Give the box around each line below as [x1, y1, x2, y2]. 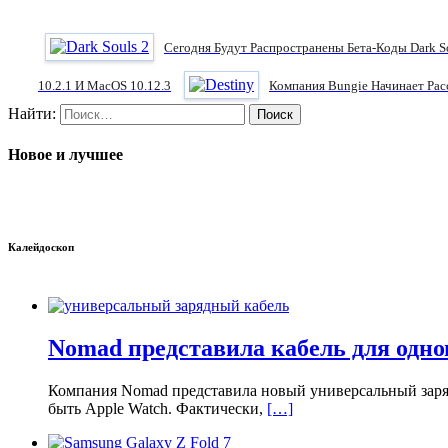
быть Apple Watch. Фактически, [48, 400, 267, 418]
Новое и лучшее [8, 146, 123, 164]
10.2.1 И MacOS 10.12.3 [38, 77, 171, 93]
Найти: [8, 104, 56, 122]
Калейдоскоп [8, 241, 74, 254]
